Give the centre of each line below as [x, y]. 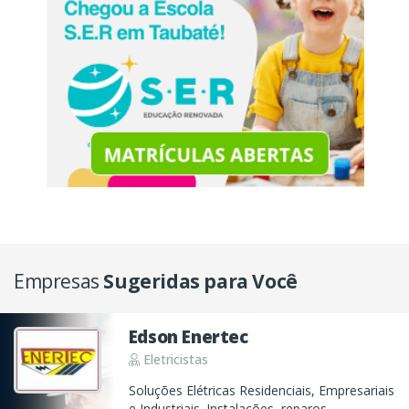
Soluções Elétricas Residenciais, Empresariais [261, 391]
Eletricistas [173, 359]
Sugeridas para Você [200, 282]
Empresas [59, 282]
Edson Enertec [188, 336]
